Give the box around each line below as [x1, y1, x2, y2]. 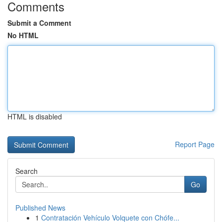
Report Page [175, 139, 215, 149]
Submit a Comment [7, 18, 71, 28]
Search [15, 166, 38, 176]
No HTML [7, 30, 39, 40]
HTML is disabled [7, 111, 62, 121]
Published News [15, 203, 65, 213]
